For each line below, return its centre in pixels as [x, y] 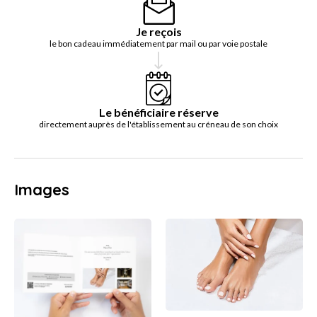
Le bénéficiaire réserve [158, 113]
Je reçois [158, 32]
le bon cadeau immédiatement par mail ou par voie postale [158, 44]
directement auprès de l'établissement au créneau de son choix [158, 125]
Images [42, 190]
